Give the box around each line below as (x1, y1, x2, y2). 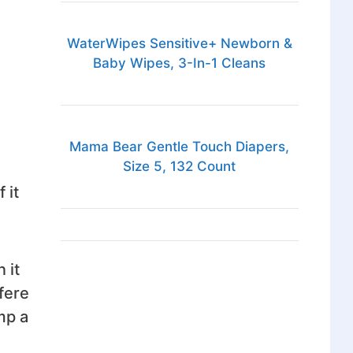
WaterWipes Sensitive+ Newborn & (66, 35, 292, 52)
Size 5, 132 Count (123, 158, 236, 175)
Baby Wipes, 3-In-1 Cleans (93, 55, 266, 72)
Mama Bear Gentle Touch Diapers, (69, 139, 290, 155)
